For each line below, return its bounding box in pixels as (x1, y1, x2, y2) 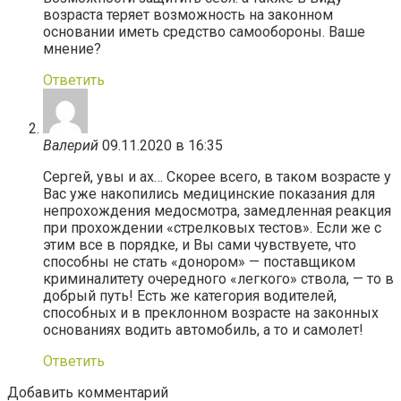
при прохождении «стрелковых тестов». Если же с (43, 218, 381, 236)
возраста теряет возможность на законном (43, 5, 333, 23)
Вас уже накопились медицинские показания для (43, 184, 375, 202)
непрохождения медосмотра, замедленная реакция (43, 201, 391, 219)
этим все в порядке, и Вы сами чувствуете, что (43, 235, 356, 253)
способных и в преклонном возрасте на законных (43, 303, 379, 321)
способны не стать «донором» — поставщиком (43, 252, 355, 270)
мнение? (43, 39, 101, 57)
